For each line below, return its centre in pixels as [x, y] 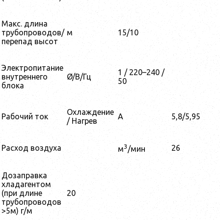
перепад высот [30, 41]
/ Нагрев [82, 121]
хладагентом [26, 184]
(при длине [22, 193]
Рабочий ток [25, 117]
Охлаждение [90, 112]
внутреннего [25, 77]
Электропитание [32, 68]
